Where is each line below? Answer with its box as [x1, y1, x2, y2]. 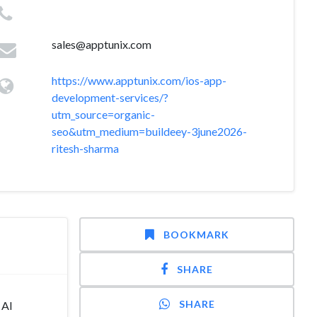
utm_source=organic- [51, 108, 155, 121]
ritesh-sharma [51, 142, 119, 155]
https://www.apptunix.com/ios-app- [51, 74, 226, 87]
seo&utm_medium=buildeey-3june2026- [51, 125, 247, 138]
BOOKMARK [163, 229, 229, 241]
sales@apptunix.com [51, 38, 151, 51]
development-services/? [51, 91, 168, 104]
